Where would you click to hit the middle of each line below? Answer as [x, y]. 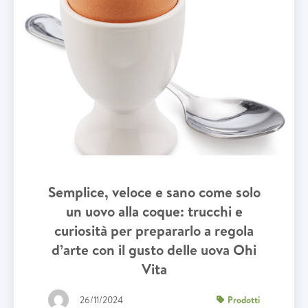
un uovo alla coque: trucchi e [154, 211]
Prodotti [244, 299]
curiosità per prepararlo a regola [154, 231]
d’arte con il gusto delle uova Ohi [154, 250]
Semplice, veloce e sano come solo [154, 192]
